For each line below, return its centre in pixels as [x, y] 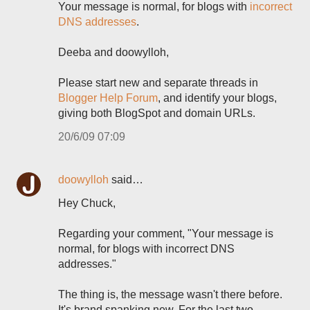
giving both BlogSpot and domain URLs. [157, 113]
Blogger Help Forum [108, 98]
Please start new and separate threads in [158, 83]
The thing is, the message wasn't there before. [170, 294]
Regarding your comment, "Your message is [166, 234]
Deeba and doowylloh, [113, 52]
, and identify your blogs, [217, 98]
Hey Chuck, [87, 203]
